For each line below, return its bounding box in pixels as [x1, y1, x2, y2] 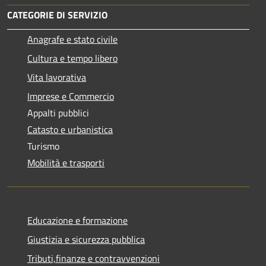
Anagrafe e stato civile [27, 31, 118, 46]
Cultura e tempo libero [27, 50, 118, 65]
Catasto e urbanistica [27, 122, 113, 137]
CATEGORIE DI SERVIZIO [7, 7, 107, 22]
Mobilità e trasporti [27, 155, 104, 170]
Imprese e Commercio [27, 88, 114, 103]
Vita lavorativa [27, 69, 86, 84]
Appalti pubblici [27, 105, 89, 120]
